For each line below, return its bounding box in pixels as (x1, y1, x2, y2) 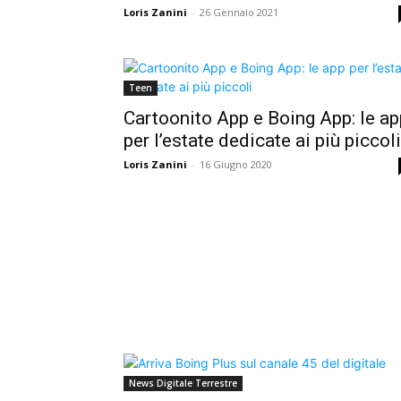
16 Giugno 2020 (200, 157, 272, 171)
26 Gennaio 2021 (200, 4, 278, 19)
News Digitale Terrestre (129, 377, 237, 390)
